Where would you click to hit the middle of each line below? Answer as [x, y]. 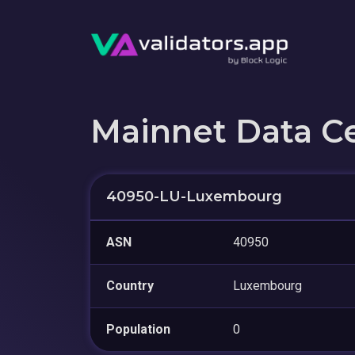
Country [130, 285]
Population [138, 329]
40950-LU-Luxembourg [194, 196]
